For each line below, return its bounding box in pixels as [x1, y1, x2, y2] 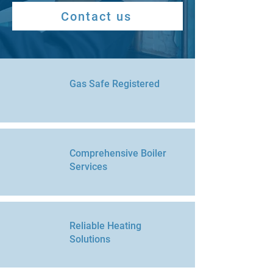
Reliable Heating [69, 220, 141, 232]
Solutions [69, 233, 110, 245]
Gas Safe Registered [69, 78, 160, 90]
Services [69, 161, 107, 172]
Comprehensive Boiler [69, 147, 166, 159]
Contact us [61, 9, 132, 24]
